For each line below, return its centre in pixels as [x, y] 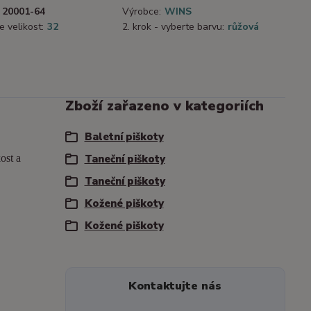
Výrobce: [142, 12]
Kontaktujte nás [175, 286]
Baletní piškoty [124, 137]
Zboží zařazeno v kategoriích [164, 106]
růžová [243, 27]
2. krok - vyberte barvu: [173, 27]
